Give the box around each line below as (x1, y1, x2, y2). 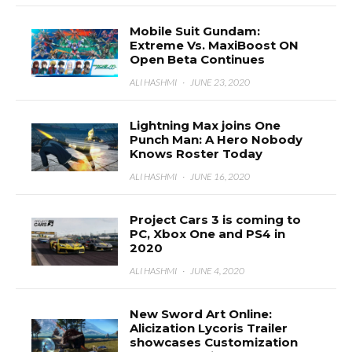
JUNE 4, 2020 (190, 265, 245, 277)
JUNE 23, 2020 (190, 76, 251, 88)
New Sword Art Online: (130, 306, 273, 321)
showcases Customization (130, 335, 299, 350)
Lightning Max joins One (130, 118, 281, 133)
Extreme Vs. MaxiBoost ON (130, 38, 299, 53)
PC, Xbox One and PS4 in (130, 226, 286, 241)
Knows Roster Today (130, 146, 263, 161)
